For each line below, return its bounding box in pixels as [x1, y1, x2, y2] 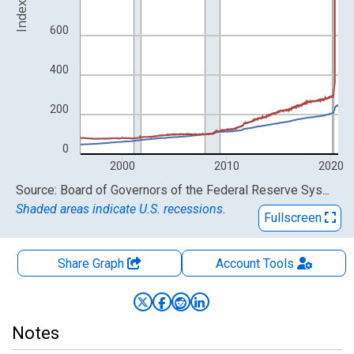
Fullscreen [264, 210, 325, 225]
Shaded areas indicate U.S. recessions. [16, 201, 226, 217]
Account [215, 256, 260, 271]
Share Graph [58, 256, 127, 271]
